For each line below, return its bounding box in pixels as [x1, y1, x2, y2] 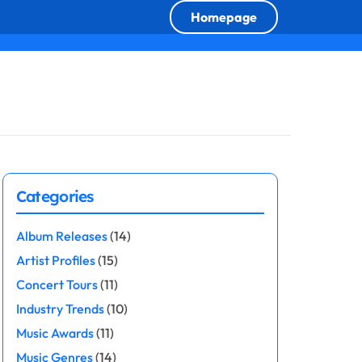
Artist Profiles [15, 252, 95, 268]
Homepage [191, 9, 257, 25]
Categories [15, 187, 94, 206]
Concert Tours [15, 276, 98, 293]
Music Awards [15, 325, 94, 341]
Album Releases [15, 228, 107, 244]
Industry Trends [15, 301, 104, 317]
